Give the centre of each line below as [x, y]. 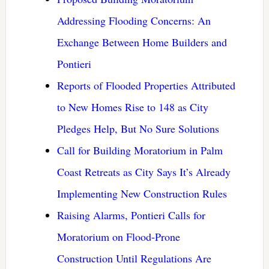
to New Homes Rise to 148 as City [132, 107]
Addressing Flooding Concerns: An [134, 20]
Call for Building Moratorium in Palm [140, 150]
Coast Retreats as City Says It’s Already [144, 171]
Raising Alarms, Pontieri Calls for [131, 215]
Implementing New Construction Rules [142, 193]
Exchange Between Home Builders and [142, 42]
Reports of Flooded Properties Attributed [146, 85]
